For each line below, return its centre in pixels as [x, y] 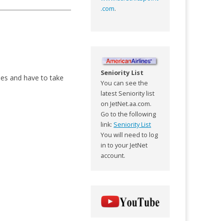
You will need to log [129, 135]
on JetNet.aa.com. [126, 104]
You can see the [125, 83]
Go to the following [129, 114]
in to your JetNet [124, 145]
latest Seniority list [128, 93]
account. [113, 155]
